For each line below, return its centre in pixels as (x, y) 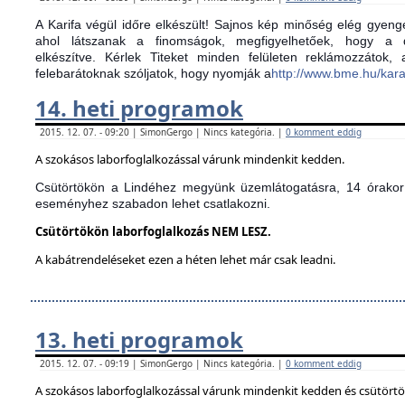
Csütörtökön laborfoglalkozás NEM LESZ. (153, 231)
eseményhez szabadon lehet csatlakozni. (153, 203)
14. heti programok (139, 108)
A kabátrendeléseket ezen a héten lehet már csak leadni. (185, 259)
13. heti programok (139, 339)
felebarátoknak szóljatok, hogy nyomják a (153, 73)
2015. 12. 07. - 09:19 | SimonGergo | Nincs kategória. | (163, 363)
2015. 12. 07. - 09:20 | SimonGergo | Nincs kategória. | (163, 132)
